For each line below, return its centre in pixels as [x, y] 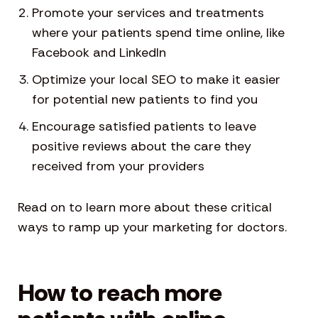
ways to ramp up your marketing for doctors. [152, 227]
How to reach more [120, 293]
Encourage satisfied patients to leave [144, 126]
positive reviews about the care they [142, 146]
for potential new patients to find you [145, 99]
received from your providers [118, 166]
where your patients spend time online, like [158, 33]
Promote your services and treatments [148, 13]
